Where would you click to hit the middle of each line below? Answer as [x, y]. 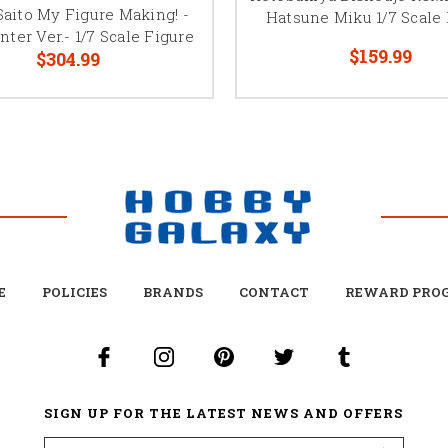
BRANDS [172, 291]
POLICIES [74, 291]
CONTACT [273, 291]
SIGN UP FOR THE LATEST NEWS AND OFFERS [224, 412]
